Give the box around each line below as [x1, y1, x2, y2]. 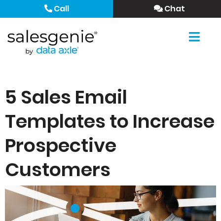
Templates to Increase [5, 108, 215, 134]
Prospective [5, 132, 116, 158]
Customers [5, 156, 110, 183]
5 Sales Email [5, 84, 127, 110]
